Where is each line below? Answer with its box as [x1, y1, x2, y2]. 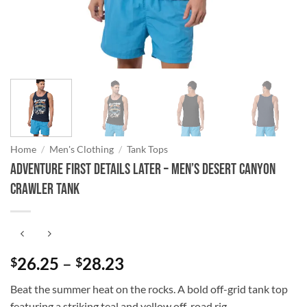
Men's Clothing [49, 143, 114, 155]
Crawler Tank [10, 180, 79, 199]
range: [123, 269, 170, 290]
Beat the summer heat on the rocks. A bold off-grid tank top [10, 282, 288, 296]
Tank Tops [127, 143, 169, 155]
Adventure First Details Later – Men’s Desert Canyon [10, 160, 275, 179]
